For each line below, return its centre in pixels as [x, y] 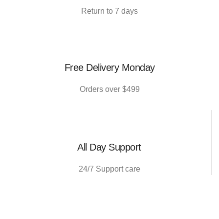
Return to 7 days [109, 11]
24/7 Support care [109, 169]
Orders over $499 [109, 89]
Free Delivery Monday [109, 68]
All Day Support [109, 147]
